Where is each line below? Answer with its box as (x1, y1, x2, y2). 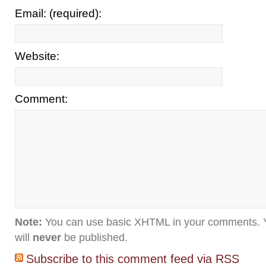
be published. (61, 232, 128, 243)
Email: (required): (15, 7, 102, 20)
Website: (15, 50, 59, 62)
